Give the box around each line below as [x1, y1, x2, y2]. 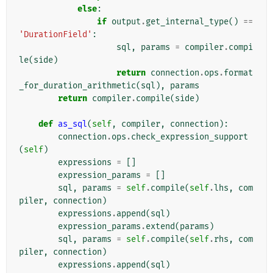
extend [146, 221, 175, 232]
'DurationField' [19, 29, 92, 40]
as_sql [58, 119, 87, 130]
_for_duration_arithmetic [19, 80, 136, 91]
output [112, 16, 141, 27]
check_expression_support [131, 132, 248, 143]
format [224, 68, 253, 79]
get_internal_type [146, 16, 229, 27]
